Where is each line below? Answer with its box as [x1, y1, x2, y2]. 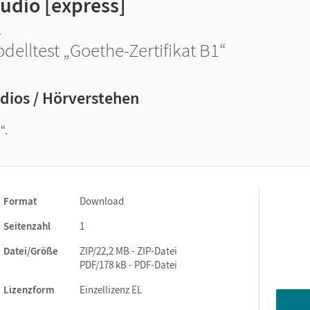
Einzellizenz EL [80, 283, 142, 296]
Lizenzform [3, 283, 55, 296]
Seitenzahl [3, 219, 51, 232]
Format [3, 194, 37, 208]
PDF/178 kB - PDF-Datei [80, 258, 177, 271]
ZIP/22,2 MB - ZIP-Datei [80, 244, 177, 257]
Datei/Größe [3, 244, 58, 257]
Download [80, 194, 124, 208]
